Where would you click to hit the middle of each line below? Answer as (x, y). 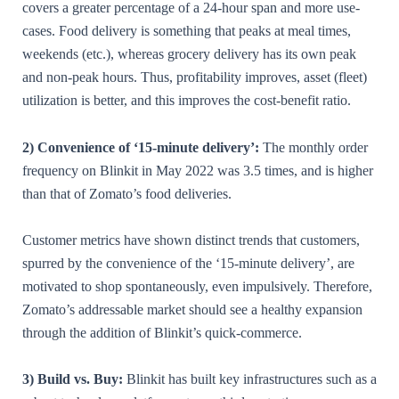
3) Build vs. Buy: (73, 379)
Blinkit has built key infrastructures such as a (250, 379)
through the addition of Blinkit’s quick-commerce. (162, 332)
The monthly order (315, 147)
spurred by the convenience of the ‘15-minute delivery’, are (188, 263)
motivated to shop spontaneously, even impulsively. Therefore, (197, 286)
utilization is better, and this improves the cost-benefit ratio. (187, 101)
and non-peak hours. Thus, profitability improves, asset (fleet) (195, 77)
